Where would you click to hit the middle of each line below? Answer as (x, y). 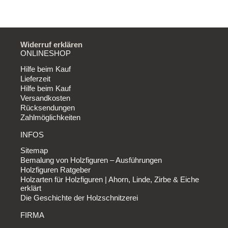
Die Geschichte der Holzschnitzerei (79, 197)
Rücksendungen (48, 107)
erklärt (31, 188)
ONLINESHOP (46, 53)
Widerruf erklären (51, 44)
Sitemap (34, 150)
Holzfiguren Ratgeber (55, 169)
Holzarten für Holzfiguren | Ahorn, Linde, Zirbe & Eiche (110, 179)
